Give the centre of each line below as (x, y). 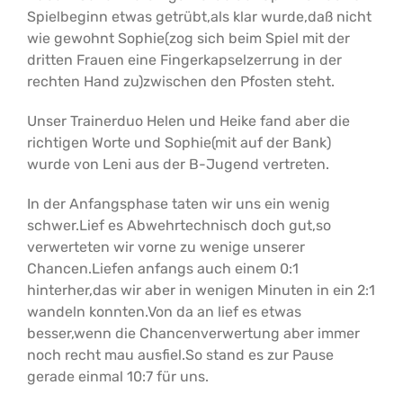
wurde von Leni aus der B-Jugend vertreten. (178, 164)
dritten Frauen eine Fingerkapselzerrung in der (184, 60)
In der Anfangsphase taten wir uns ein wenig (179, 204)
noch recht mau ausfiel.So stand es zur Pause (180, 355)
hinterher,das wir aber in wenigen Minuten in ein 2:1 (201, 290)
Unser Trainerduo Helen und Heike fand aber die (188, 121)
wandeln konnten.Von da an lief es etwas (164, 312)
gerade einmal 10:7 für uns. (118, 376)
